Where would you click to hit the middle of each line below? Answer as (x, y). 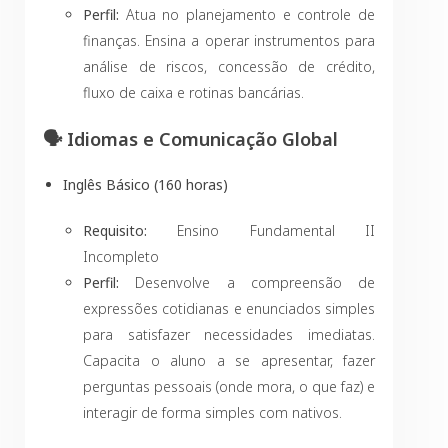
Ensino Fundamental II (261, 230)
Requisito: (115, 230)
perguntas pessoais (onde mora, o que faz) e (229, 386)
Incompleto (121, 256)
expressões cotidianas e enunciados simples (229, 308)
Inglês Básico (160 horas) (145, 184)
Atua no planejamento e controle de (247, 14)
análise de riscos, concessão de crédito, (229, 66)
